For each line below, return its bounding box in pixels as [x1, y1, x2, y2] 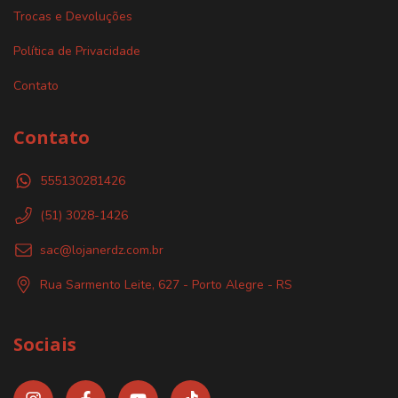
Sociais [13, 332, 76, 357]
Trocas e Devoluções [13, 7, 132, 25]
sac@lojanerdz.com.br [40, 242, 163, 259]
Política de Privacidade [13, 42, 140, 60]
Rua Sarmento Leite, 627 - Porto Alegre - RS [40, 276, 292, 294]
